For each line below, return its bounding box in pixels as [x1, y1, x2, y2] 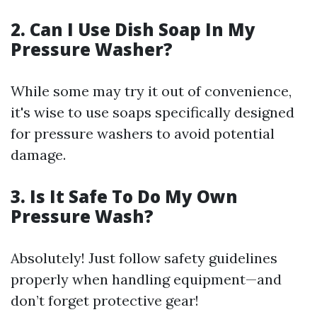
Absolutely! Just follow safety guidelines [11, 249, 277, 267]
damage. [11, 146, 66, 163]
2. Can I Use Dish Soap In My [11, 18, 255, 41]
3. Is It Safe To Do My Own [11, 185, 238, 208]
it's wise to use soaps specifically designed [11, 103, 294, 121]
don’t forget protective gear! [11, 292, 199, 309]
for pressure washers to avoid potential [11, 125, 275, 142]
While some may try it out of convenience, [11, 82, 292, 100]
